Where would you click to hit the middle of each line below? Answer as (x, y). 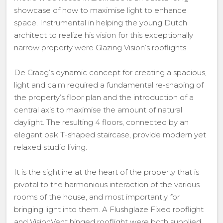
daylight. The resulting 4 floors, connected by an (101, 122)
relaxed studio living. (50, 147)
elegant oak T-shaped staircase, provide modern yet (110, 135)
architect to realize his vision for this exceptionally (103, 35)
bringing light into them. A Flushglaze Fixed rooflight (109, 209)
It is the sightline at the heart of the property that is (106, 172)
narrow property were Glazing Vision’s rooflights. (101, 48)
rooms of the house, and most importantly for (97, 197)
